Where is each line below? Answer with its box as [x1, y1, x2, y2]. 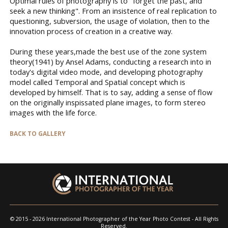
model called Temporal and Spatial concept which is [10, 76, 185, 87]
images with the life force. [10, 107, 97, 118]
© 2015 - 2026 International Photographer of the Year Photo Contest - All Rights [10, 215, 218, 222]
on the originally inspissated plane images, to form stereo [10, 97, 206, 107]
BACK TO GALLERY [10, 129, 66, 138]
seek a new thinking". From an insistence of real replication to [10, 5, 217, 16]
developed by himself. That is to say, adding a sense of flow [10, 87, 212, 97]
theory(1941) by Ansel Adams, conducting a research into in [10, 56, 211, 67]
